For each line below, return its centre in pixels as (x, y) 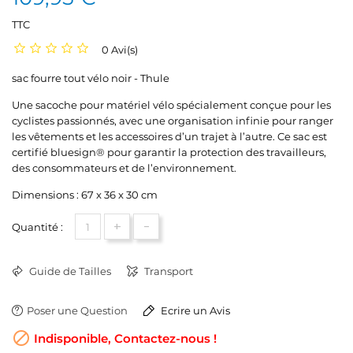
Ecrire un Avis (194, 310)
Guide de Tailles (69, 271)
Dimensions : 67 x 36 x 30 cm (85, 195)
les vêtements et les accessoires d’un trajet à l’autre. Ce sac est (169, 136)
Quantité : (37, 227)
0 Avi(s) (120, 50)
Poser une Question (77, 310)
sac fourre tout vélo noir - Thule (91, 78)
